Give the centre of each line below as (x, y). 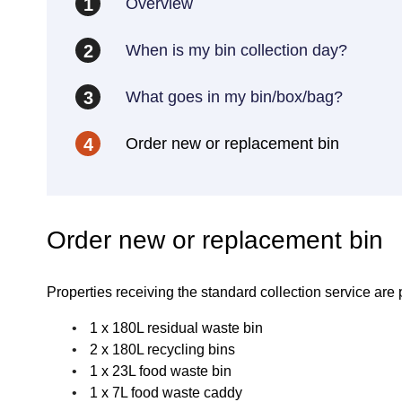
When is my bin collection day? (236, 50)
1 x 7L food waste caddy (166, 393)
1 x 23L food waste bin (160, 371)
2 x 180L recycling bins (162, 350)
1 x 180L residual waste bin (176, 328)
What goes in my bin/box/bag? (234, 96)
